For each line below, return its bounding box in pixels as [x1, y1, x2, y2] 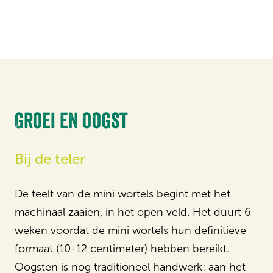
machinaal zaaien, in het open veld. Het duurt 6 [15, 205, 251, 219]
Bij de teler [15, 150, 85, 168]
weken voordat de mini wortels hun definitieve [15, 224, 246, 237]
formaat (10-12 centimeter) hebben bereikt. [15, 242, 229, 255]
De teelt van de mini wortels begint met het [15, 187, 230, 200]
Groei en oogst [15, 107, 128, 133]
